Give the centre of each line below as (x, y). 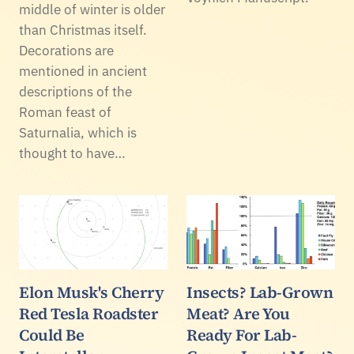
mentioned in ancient (83, 72)
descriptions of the (75, 92)
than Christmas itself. (83, 30)
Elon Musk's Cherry (91, 293)
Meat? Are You (238, 314)
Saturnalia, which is (78, 133)
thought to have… (72, 154)
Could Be (51, 335)
